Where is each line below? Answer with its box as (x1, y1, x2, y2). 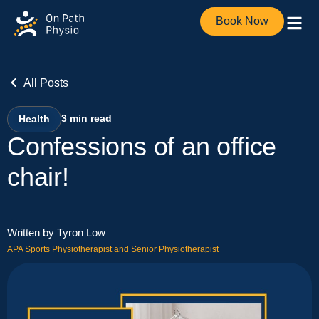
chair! (7, 162, 69, 192)
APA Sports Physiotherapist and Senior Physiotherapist (7, 244, 219, 255)
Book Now (216, 15, 268, 27)
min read (70, 113, 112, 124)
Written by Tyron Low (7, 226, 105, 239)
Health (19, 113, 50, 125)
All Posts (23, 77, 68, 89)
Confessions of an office (7, 132, 277, 162)
